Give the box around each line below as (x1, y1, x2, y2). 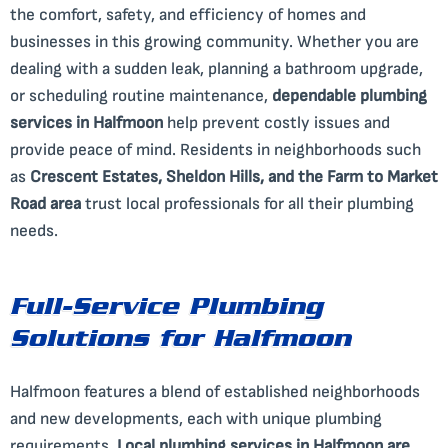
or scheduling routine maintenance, (10, 85, 272, 106)
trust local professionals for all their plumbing (81, 193, 414, 214)
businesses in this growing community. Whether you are (10, 31, 419, 52)
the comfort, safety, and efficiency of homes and (10, 4, 366, 25)
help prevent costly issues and (163, 112, 390, 133)
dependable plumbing (272, 85, 427, 106)
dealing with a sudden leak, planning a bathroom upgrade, (10, 58, 423, 79)
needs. (10, 220, 58, 241)
